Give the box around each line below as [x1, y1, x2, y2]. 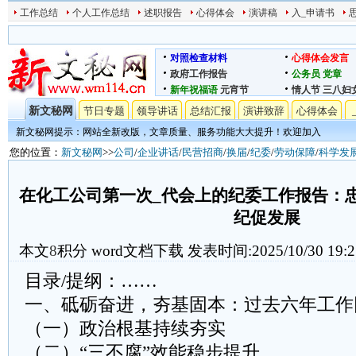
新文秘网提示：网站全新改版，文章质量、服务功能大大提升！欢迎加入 [16, 126, 321, 137]
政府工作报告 [170, 68, 227, 79]
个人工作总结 [72, 7, 130, 18]
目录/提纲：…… [25, 271, 157, 291]
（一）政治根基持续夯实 [25, 319, 226, 339]
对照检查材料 [170, 52, 227, 64]
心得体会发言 [292, 52, 349, 64]
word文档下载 [91, 242, 184, 259]
